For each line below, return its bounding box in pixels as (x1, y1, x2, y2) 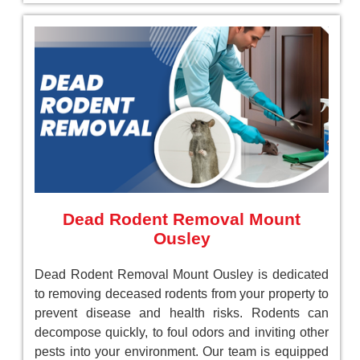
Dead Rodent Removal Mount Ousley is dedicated (35, 268, 329, 282)
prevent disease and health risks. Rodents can (35, 306, 329, 321)
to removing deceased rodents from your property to (35, 287, 329, 301)
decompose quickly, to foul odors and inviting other (35, 325, 329, 340)
